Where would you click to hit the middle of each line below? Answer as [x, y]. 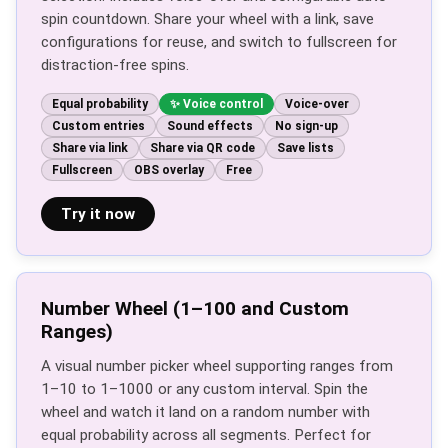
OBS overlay [169, 170]
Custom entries [98, 126]
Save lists [305, 148]
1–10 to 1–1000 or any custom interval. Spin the [204, 389]
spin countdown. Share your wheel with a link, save [207, 19]
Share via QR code [202, 148]
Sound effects [210, 126]
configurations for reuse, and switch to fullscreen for [219, 42]
